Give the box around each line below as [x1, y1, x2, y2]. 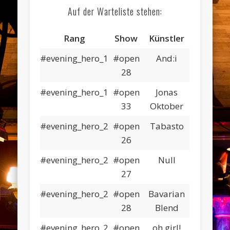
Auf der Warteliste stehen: [68, 5, 162, 18]
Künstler [149, 32, 185, 45]
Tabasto [149, 120, 184, 132]
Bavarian [148, 188, 185, 200]
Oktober [150, 100, 184, 112]
